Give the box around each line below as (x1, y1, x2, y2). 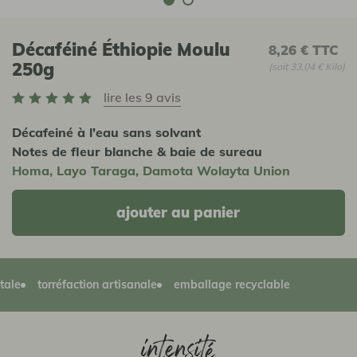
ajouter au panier (116, 203, 241, 222)
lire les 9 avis (104, 88, 181, 105)
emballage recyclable (145, 277, 262, 292)
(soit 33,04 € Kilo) (268, 60, 345, 73)
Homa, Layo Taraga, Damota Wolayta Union (12, 162, 290, 178)
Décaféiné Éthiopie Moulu (12, 37, 230, 61)
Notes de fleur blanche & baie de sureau (12, 143, 262, 159)
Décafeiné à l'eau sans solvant (12, 124, 201, 140)
